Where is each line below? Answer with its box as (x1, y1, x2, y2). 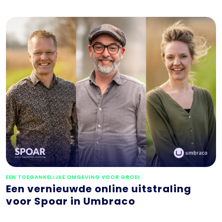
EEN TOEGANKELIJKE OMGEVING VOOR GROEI (6, 173, 140, 181)
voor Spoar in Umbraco (6, 194, 135, 208)
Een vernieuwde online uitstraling (6, 181, 191, 196)
